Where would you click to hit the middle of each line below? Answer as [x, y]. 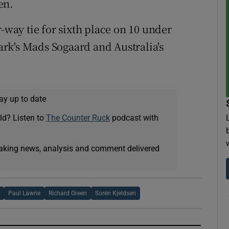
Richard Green [68, 193]
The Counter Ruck [78, 118]
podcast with [134, 118]
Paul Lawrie [25, 193]
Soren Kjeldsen [116, 193]
